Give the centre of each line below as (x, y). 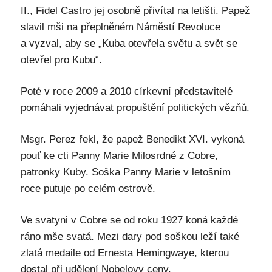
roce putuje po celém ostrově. (88, 189)
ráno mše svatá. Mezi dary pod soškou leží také (130, 236)
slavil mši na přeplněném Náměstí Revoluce (120, 27)
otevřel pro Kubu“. (61, 60)
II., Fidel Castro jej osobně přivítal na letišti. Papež (135, 11)
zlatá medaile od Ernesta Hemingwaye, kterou (124, 253)
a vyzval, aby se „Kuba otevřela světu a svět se (129, 43)
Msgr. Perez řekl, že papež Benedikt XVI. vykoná (132, 139)
